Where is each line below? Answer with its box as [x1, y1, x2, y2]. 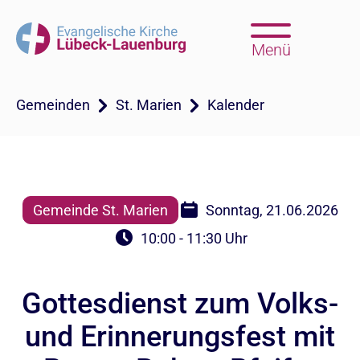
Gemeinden [16, 96, 90, 113]
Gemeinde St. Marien [32, 202, 168, 219]
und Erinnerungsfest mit [25, 320, 335, 354]
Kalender [207, 96, 264, 113]
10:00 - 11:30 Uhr [140, 230, 247, 247]
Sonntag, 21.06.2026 [205, 202, 338, 219]
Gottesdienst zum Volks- [22, 287, 338, 321]
